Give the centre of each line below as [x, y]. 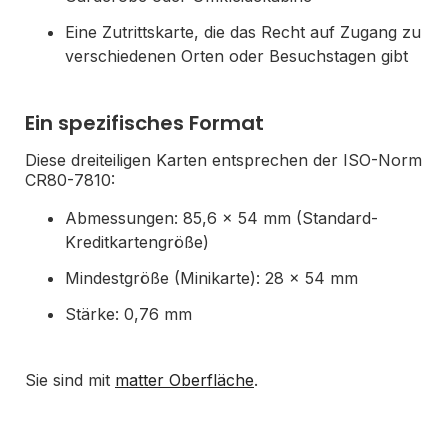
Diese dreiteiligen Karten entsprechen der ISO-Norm [223, 160]
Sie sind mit [70, 380]
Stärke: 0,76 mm [128, 314]
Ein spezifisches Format [144, 123]
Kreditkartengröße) [137, 242]
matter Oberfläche [184, 380]
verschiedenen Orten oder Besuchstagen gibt [236, 56]
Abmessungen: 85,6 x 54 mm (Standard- [221, 218]
